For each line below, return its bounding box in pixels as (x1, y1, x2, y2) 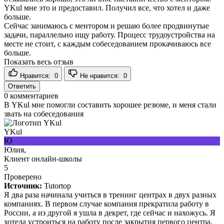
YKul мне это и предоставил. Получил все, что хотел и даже (4, 3, 210, 12)
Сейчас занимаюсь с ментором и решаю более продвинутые (4, 21, 209, 30)
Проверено (4, 172, 41, 181)
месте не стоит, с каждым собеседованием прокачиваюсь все (4, 39, 211, 48)
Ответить (8, 82, 36, 90)
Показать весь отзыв (4, 57, 73, 66)
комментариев (8, 91, 58, 100)
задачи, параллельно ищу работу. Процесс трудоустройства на (4, 30, 215, 39)
